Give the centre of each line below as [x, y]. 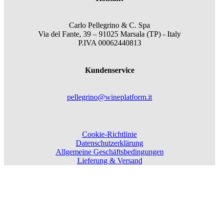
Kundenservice [109, 70]
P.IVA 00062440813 [109, 43]
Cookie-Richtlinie [109, 134]
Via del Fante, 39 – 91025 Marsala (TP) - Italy [109, 34]
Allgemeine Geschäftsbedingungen [109, 152]
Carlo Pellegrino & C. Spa [109, 25]
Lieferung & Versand [109, 161]
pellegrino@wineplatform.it [109, 97]
